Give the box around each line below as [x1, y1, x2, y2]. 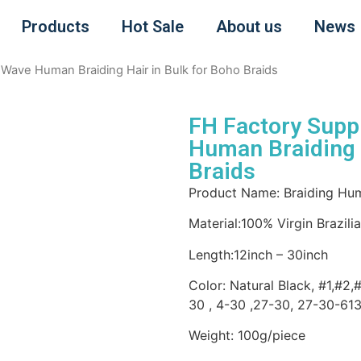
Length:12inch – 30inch [189, 246, 328, 263]
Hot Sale [122, 17, 185, 36]
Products [22, 17, 90, 36]
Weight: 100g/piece [189, 327, 305, 344]
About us [216, 17, 283, 36]
